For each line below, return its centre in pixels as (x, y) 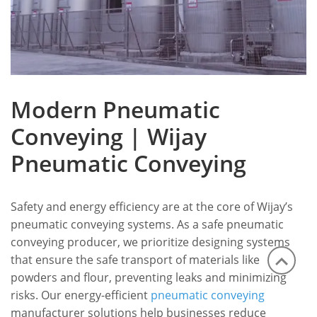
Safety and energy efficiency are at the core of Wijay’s (152, 207)
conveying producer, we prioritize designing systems (150, 242)
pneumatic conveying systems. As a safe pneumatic (147, 225)
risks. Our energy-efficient (81, 295)
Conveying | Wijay (109, 137)
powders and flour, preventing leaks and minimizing (149, 278)
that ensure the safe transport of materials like (135, 260)
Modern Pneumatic (115, 110)
